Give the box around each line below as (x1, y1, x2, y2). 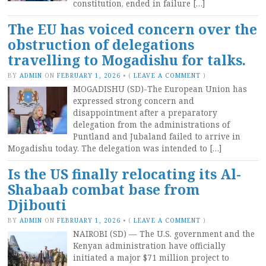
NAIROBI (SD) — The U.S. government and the (73, 228, 255, 239)
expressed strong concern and (73, 95, 194, 106)
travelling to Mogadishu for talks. (8, 50, 246, 69)
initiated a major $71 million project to (73, 252, 229, 263)
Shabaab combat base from (8, 180, 199, 199)
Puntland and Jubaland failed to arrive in (73, 131, 240, 142)
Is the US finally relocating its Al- (8, 164, 241, 183)
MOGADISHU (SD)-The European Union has (73, 83, 247, 94)
